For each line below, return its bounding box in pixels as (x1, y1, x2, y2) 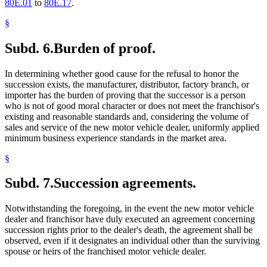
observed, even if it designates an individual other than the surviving (5, 235, 260, 246)
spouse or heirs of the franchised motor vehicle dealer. (5, 246, 206, 257)
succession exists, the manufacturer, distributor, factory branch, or (5, 79, 249, 89)
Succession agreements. (54, 175, 196, 191)
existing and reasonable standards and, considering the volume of (5, 111, 249, 122)
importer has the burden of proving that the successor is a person (5, 89, 246, 100)
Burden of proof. (54, 40, 156, 56)
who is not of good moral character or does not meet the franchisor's (5, 100, 259, 111)
